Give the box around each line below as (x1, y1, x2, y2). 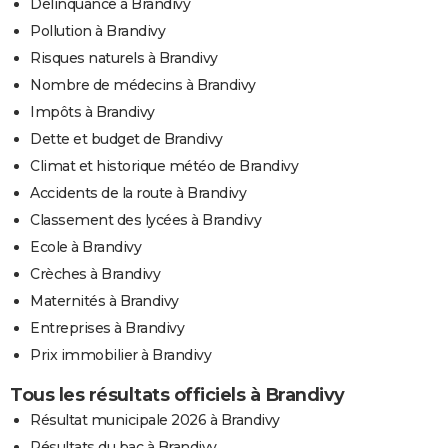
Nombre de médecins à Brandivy (30, 76, 256, 95)
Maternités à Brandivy (30, 292, 179, 311)
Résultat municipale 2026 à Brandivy (30, 411, 280, 430)
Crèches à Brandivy (30, 265, 160, 284)
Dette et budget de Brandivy (30, 130, 223, 149)
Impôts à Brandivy (30, 103, 155, 122)
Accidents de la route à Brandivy (30, 184, 246, 203)
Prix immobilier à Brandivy (30, 346, 211, 365)
